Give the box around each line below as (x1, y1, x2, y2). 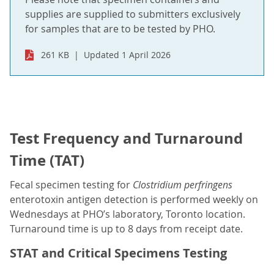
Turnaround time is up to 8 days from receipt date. (10, 222, 243, 236)
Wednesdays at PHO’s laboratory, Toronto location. (10, 207, 245, 221)
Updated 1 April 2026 (84, 49, 171, 61)
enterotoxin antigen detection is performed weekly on (10, 193, 258, 207)
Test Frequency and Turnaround (10, 128, 243, 149)
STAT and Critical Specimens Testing (10, 245, 227, 262)
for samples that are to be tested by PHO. (25, 22, 215, 36)
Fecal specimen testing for (10, 178, 133, 192)
